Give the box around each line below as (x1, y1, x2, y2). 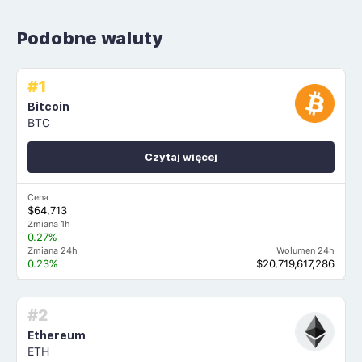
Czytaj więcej (145, 150, 217, 163)
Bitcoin (27, 99, 70, 113)
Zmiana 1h (27, 218, 71, 229)
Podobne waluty (16, 27, 163, 48)
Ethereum (27, 328, 86, 342)
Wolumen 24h (276, 245, 335, 256)
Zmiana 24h (27, 245, 78, 256)
